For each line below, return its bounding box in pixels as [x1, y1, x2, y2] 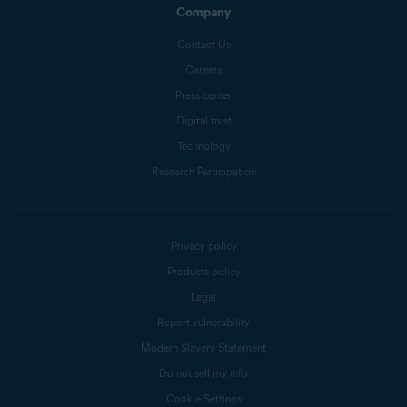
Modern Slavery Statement [141, 340, 266, 354]
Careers [185, 62, 222, 76]
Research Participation [151, 164, 256, 178]
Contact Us [176, 36, 231, 51]
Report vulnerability [157, 314, 250, 329]
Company [176, 4, 231, 20]
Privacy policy [170, 238, 237, 253]
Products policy [166, 263, 241, 278]
